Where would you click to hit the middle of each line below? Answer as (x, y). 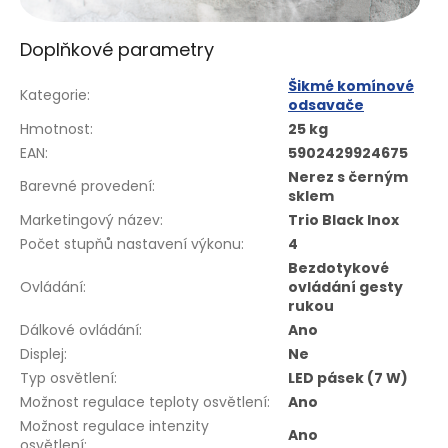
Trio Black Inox (343, 220)
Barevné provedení (86, 186)
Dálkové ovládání (79, 330)
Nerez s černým (348, 177)
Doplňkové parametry (117, 50)
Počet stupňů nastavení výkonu (130, 244)
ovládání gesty (345, 287)
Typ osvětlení (67, 378)
